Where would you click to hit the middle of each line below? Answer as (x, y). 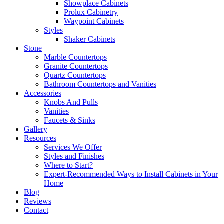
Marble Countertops (75, 57)
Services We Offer (73, 147)
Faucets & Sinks (70, 120)
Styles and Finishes (74, 156)
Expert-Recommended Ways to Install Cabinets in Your (131, 174)
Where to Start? (68, 165)
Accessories (43, 93)
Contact (36, 210)
